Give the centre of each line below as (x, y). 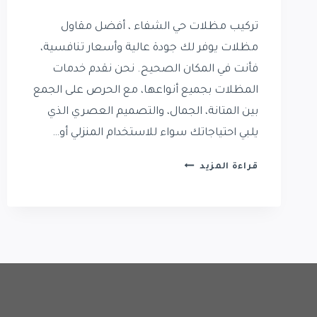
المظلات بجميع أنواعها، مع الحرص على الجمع (146, 91)
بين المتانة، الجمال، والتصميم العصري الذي (153, 113)
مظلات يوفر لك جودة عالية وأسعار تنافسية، (149, 49)
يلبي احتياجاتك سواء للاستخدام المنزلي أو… (155, 134)
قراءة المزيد (229, 167)
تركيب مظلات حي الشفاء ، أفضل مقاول (160, 28)
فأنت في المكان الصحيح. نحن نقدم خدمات (155, 70)
